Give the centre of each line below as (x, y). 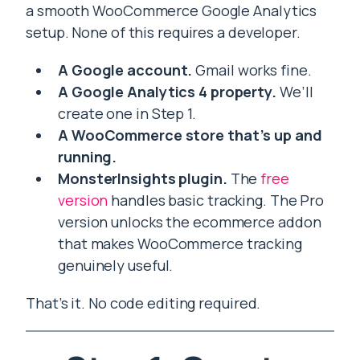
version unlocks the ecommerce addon (190, 222)
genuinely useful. (116, 266)
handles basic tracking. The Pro (216, 200)
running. (88, 157)
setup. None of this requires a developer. (163, 33)
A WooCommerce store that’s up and (190, 135)
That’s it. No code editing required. (143, 303)
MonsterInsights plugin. (143, 179)
